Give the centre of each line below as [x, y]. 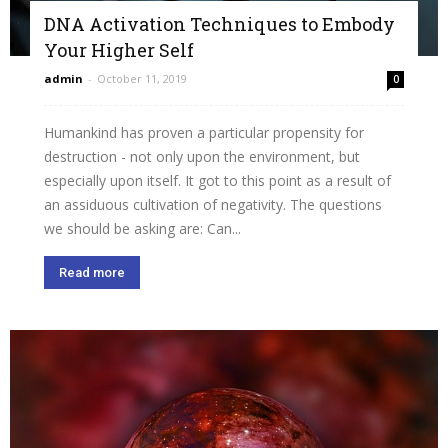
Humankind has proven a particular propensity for [204, 133]
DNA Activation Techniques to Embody [219, 24]
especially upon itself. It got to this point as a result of [217, 181]
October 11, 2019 [142, 79]
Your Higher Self [119, 50]
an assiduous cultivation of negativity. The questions [213, 205]
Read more [92, 273]
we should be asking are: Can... [142, 229]
